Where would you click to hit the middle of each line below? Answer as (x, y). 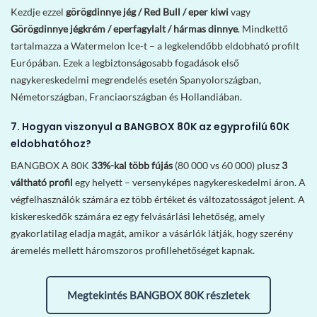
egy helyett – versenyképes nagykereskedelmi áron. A (189, 183)
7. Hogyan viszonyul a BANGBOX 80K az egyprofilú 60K (150, 127)
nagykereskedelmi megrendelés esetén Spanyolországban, (136, 80)
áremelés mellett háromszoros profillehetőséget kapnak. (133, 250)
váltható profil (42, 183)
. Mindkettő (263, 29)
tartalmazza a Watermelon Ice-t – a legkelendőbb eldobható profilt (155, 46)
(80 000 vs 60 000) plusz (227, 166)
